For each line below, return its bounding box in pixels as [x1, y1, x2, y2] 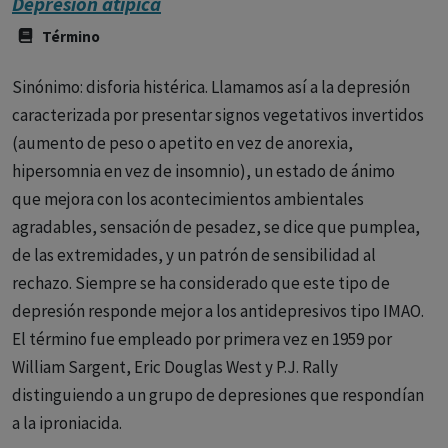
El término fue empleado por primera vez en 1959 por [12, 328, 392, 350]
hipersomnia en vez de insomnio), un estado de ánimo [12, 160, 395, 182]
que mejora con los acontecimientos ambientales [12, 188, 364, 210]
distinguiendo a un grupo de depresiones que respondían [12, 384, 424, 406]
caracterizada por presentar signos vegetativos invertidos [12, 104, 424, 126]
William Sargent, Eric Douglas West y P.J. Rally [12, 356, 338, 378]
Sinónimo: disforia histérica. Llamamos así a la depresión [12, 76, 410, 98]
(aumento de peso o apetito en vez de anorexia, [12, 132, 353, 154]
